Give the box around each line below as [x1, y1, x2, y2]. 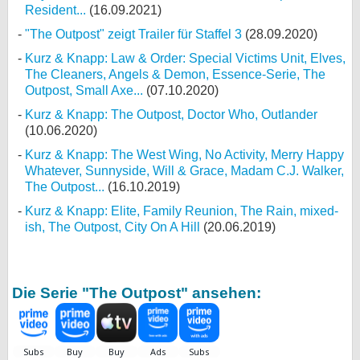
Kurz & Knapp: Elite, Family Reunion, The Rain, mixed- [25, 204, 338, 218]
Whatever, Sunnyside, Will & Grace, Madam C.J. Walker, [25, 164, 344, 178]
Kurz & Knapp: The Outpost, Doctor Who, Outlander [25, 108, 317, 121]
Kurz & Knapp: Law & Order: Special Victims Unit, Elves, [25, 51, 346, 65]
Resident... [25, 3, 86, 17]
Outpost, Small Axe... [25, 84, 143, 97]
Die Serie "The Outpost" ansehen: [12, 284, 261, 301]
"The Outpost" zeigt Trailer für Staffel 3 [25, 27, 242, 41]
